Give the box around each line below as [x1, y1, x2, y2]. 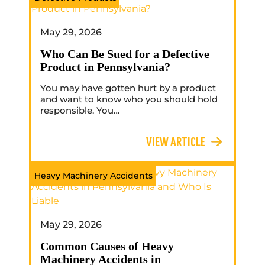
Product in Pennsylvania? [40, 60, 170, 74]
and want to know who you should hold [40, 93, 218, 105]
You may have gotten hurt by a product [40, 82, 216, 94]
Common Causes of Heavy [40, 240, 174, 253]
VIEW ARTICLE [146, 135, 205, 148]
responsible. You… [40, 105, 119, 117]
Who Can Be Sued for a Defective [40, 47, 209, 61]
